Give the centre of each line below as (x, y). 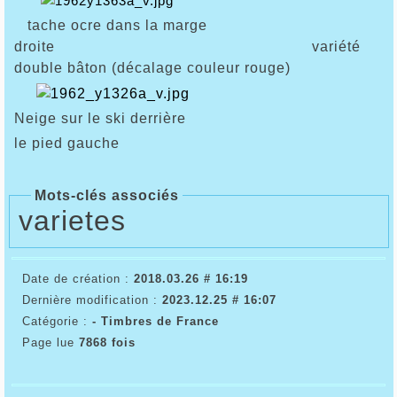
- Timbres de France (155, 321)
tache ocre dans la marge (110, 25)
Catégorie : (57, 321)
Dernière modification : (92, 300)
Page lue (50, 342)
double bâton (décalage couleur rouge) (152, 67)
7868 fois (107, 342)
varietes (72, 220)
